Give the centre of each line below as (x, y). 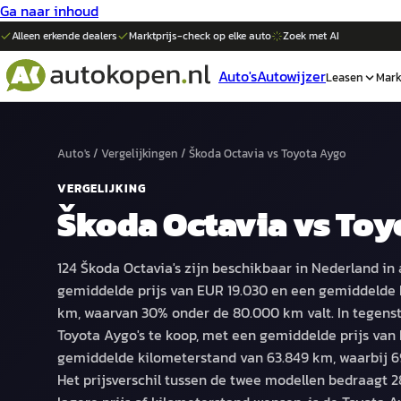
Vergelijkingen (140, 154)
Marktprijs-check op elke (189, 36)
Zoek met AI (311, 36)
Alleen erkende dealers (64, 36)
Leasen (345, 77)
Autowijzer (291, 76)
